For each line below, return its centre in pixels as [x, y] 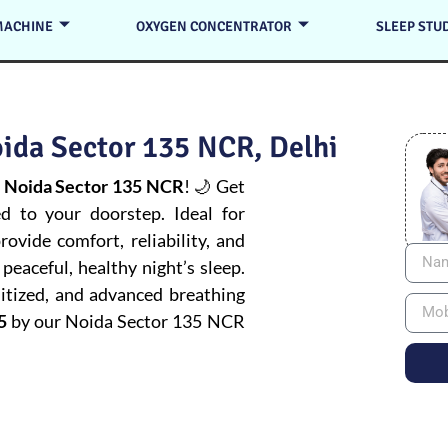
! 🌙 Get [214, 186]
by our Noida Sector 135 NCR [125, 321]
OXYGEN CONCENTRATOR [214, 26]
